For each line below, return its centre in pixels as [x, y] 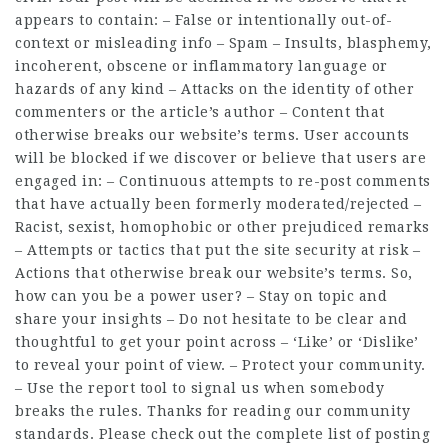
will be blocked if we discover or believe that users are [220, 158]
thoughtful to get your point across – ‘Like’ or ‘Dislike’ [217, 342]
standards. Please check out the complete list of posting [222, 434]
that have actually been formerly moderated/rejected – [218, 204]
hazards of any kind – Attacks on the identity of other [214, 89]
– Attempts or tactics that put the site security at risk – [217, 250]
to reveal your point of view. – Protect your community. [220, 365]
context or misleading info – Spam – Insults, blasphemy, [223, 43]
